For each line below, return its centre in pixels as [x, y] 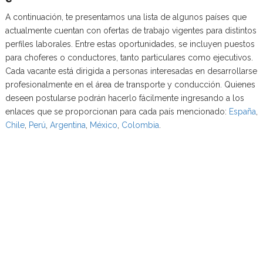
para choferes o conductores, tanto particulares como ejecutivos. [129, 57]
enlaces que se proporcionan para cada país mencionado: [117, 111]
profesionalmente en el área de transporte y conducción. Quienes [130, 84]
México [103, 125]
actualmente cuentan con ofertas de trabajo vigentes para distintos [131, 30]
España [242, 111]
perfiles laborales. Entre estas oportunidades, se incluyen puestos [130, 44]
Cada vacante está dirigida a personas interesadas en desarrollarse [131, 71]
